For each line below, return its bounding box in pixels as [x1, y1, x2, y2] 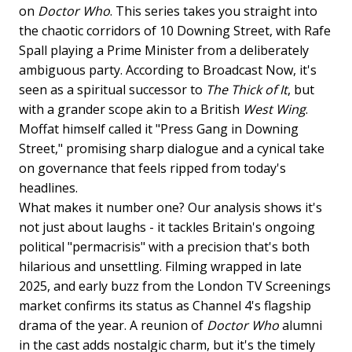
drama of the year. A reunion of [19, 317, 207, 335]
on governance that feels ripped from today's [19, 159, 286, 178]
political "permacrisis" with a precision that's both [19, 238, 310, 256]
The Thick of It [206, 81, 288, 99]
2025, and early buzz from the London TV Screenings [19, 277, 331, 295]
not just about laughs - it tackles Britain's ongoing [19, 218, 315, 236]
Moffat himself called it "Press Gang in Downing [19, 120, 299, 138]
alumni [279, 317, 322, 335]
